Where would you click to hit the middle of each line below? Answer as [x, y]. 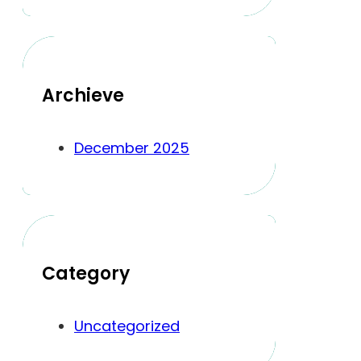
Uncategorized [127, 326]
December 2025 [132, 147]
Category [86, 274]
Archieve [83, 95]
